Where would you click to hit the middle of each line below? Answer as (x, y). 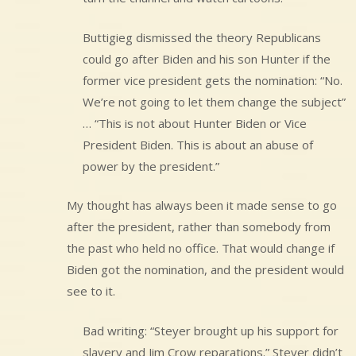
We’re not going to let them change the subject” (214, 101)
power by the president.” (151, 166)
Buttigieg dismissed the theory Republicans (202, 37)
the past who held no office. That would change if (201, 248)
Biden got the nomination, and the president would (205, 270)
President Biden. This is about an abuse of (198, 144)
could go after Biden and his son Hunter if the (207, 58)
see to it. (91, 291)
